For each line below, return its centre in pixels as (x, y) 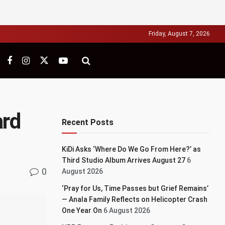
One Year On (82, 210)
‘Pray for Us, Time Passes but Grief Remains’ (135, 188)
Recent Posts (88, 122)
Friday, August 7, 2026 (179, 34)
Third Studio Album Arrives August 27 (124, 160)
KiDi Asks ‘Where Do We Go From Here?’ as (132, 149)
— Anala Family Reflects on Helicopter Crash (135, 199)
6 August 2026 (127, 210)
